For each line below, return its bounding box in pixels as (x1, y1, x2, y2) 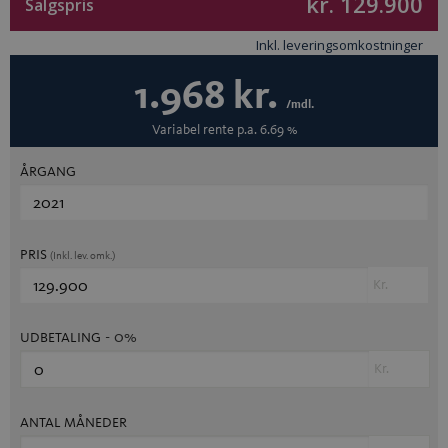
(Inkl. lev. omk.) (50, 248, 115, 263)
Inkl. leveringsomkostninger (256, 36, 423, 55)
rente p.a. (199, 120, 260, 139)
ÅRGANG (20, 162, 76, 181)
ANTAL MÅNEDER (20, 413, 127, 432)
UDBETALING (20, 328, 101, 347)
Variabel (151, 120, 200, 139)
